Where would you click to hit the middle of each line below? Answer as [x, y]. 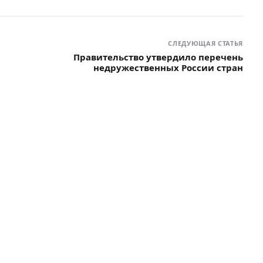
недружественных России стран [168, 68]
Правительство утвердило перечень [158, 57]
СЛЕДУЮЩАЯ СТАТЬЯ [205, 43]
